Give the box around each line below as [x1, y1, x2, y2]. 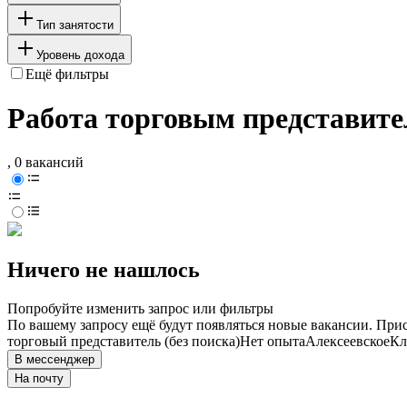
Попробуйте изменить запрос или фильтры [7, 301, 273, 317]
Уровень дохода [36, 47, 124, 62]
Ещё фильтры [25, 65, 109, 82]
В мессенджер [15, 352, 94, 367]
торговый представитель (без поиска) [7, 333, 240, 350]
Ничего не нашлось [7, 258, 200, 283]
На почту [15, 372, 64, 386]
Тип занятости [36, 17, 114, 32]
